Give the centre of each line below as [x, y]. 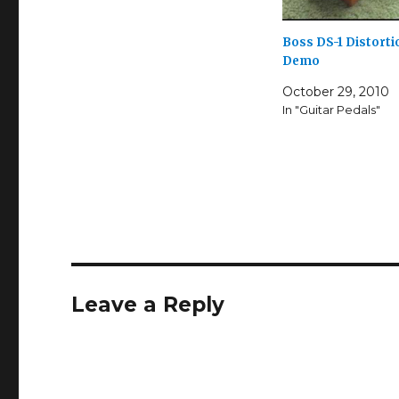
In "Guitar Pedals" [331, 110]
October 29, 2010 [335, 92]
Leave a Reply [148, 305]
